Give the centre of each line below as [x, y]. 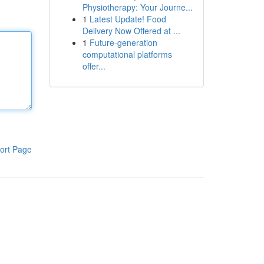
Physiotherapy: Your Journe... [137, 7]
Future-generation [123, 42]
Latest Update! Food [128, 19]
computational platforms [127, 54]
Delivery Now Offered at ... [131, 31]
